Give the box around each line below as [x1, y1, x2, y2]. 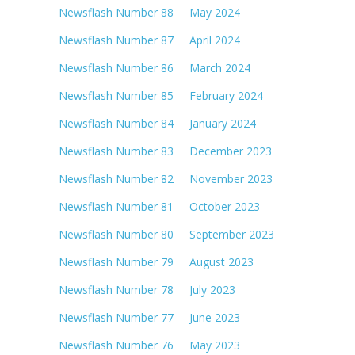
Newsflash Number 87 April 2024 [59, 32, 240, 48]
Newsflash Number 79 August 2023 [59, 254, 254, 269]
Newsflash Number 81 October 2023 [59, 198, 260, 214]
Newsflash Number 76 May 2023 [59, 337, 240, 353]
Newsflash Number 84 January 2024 [59, 115, 256, 131]
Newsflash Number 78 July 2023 [59, 281, 235, 297]
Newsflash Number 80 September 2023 [59, 226, 274, 242]
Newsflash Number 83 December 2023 [59, 143, 272, 158]
